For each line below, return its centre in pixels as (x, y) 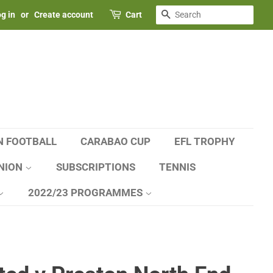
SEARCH (189, 15)
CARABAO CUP (115, 141)
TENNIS (177, 167)
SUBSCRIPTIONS (96, 167)
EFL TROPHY (205, 141)
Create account (64, 15)
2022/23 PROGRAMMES (87, 193)
